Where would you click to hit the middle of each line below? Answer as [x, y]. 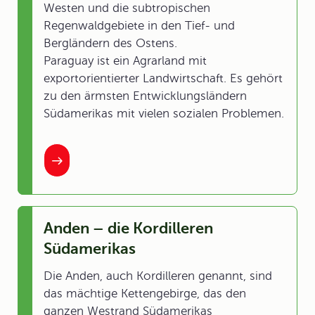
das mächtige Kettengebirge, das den [145, 294]
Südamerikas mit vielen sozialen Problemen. [164, 114]
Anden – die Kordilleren [128, 228]
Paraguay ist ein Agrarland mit [125, 61]
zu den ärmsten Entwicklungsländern [145, 96]
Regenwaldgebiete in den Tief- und [139, 26]
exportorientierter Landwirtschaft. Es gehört [163, 78]
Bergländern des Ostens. [110, 43]
